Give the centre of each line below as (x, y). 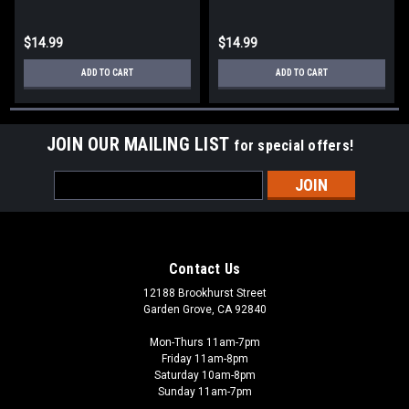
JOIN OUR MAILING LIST (140, 145)
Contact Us (204, 269)
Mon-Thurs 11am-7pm (204, 343)
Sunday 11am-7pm (204, 392)
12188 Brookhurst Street (204, 294)
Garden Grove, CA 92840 (204, 310)
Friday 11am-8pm (204, 359)
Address (79, 199)
